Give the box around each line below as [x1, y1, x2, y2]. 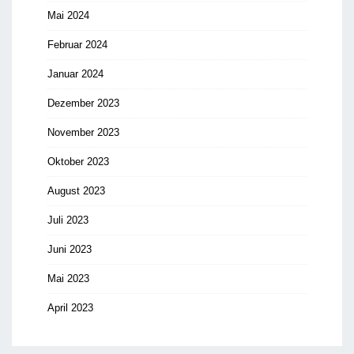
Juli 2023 [47, 213, 88, 226]
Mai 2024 [47, 9, 89, 21]
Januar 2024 [47, 67, 104, 80]
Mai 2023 [47, 272, 89, 284]
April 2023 [47, 301, 93, 314]
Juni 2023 [47, 243, 92, 255]
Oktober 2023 [47, 155, 109, 168]
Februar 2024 [47, 38, 107, 51]
